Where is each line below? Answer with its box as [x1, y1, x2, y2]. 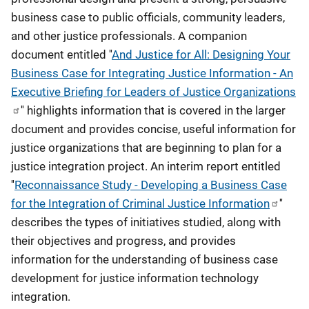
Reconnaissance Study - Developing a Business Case [14, 178, 287, 192]
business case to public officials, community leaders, [11, 10, 285, 24]
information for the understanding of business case [11, 252, 278, 266]
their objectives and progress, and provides [11, 234, 236, 248]
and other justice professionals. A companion [11, 29, 247, 43]
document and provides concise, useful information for [11, 122, 296, 136]
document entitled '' [11, 48, 112, 61]
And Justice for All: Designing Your [112, 48, 290, 61]
